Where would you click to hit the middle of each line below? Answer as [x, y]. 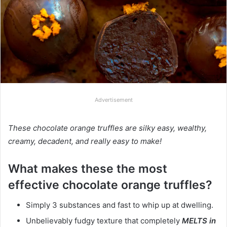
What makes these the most [88, 168]
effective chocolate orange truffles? [110, 185]
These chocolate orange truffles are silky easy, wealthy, [107, 128]
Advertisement [113, 100]
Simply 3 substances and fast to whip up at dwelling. [120, 205]
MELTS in [199, 221]
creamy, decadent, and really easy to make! [85, 141]
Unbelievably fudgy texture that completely [104, 221]
